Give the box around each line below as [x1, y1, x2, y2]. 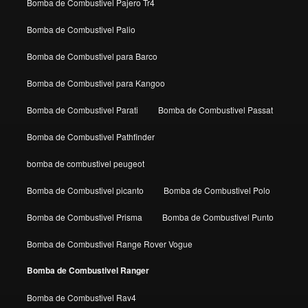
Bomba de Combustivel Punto [162, 210, 274, 223]
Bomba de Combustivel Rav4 [26, 291, 136, 303]
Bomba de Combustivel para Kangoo [26, 76, 165, 89]
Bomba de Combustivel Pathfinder [26, 130, 155, 142]
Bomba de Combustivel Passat [157, 103, 273, 115]
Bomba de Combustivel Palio [26, 23, 135, 35]
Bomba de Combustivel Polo [163, 184, 270, 196]
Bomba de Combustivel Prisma [26, 210, 142, 223]
